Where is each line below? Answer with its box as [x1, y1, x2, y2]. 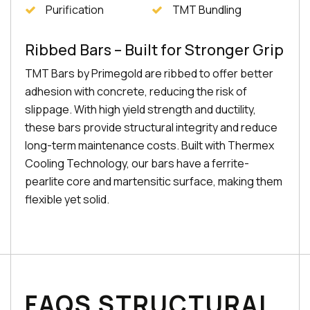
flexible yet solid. [25, 192, 109, 207]
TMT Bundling [172, 2, 242, 17]
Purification [46, 2, 104, 17]
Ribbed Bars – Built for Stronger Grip [25, 39, 284, 60]
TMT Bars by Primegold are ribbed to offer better [25, 66, 273, 81]
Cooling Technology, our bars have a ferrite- [25, 156, 249, 171]
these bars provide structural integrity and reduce [25, 120, 277, 135]
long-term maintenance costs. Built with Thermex [25, 138, 274, 153]
